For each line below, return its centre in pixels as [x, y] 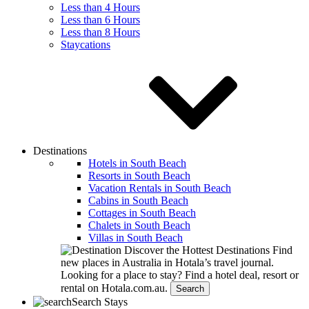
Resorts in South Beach [139, 176]
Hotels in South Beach [137, 163]
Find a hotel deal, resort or [242, 275]
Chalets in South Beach [139, 225]
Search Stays [100, 302]
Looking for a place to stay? [123, 275]
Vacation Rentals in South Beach [160, 188]
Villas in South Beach [136, 238]
